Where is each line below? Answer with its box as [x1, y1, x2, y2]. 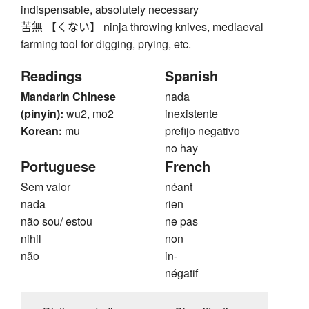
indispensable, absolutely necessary [21, 1, 199, 18]
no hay [165, 140, 198, 157]
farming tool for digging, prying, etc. [21, 36, 191, 52]
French [165, 156, 210, 177]
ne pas [165, 213, 198, 230]
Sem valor [21, 179, 70, 195]
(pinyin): [21, 106, 63, 122]
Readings [21, 66, 82, 86]
